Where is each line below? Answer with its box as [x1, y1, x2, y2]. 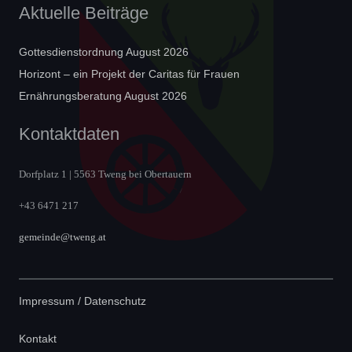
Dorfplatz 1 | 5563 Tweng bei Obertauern [19, 168, 192, 181]
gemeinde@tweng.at [19, 231, 106, 244]
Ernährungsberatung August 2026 [19, 90, 187, 103]
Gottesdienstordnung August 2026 [19, 46, 189, 59]
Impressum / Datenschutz [19, 295, 146, 308]
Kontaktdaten [19, 124, 119, 145]
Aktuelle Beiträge [19, 3, 148, 24]
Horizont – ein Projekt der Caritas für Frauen [19, 68, 240, 81]
